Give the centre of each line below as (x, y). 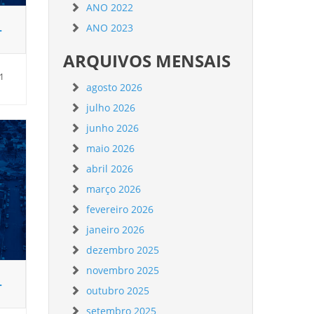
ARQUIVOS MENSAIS (146, 61)
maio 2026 (111, 148)
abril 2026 (110, 169)
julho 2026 (111, 108)
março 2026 (114, 189)
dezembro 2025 (123, 250)
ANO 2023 (110, 28)
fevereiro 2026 (120, 209)
